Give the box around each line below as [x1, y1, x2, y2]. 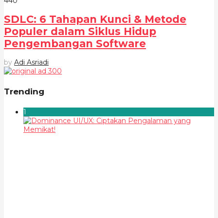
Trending [4, 86, 44, 96]
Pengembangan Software [4, 37, 146, 50]
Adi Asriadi [14, 58, 49, 67]
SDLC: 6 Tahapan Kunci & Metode [4, 13, 186, 25]
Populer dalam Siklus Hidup [4, 25, 156, 37]
